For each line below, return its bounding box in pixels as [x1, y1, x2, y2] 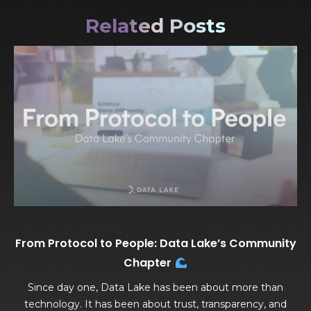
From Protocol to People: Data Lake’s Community [15, 235, 296, 251]
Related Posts [85, 14, 226, 38]
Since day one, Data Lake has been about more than [28, 280, 283, 294]
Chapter [124, 254, 175, 271]
